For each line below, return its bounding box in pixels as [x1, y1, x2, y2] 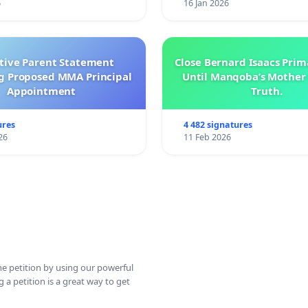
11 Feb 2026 [183, 131, 231, 144]
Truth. [251, 84, 283, 98]
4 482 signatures [183, 119, 252, 131]
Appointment [6, 84, 76, 98]
